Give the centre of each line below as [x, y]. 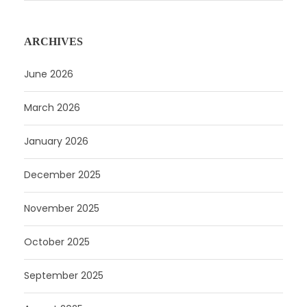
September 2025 [64, 275]
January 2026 [56, 141]
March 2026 [52, 107]
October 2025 [57, 242]
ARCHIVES [53, 41]
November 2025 [62, 208]
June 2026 [49, 74]
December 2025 [62, 174]
